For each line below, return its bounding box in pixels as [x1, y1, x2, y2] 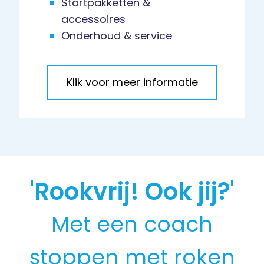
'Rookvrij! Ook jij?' [29, 175, 235, 209]
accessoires [61, 12, 126, 27]
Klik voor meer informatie [66, 75, 198, 90]
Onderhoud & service [61, 28, 172, 44]
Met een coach [51, 209, 213, 240]
